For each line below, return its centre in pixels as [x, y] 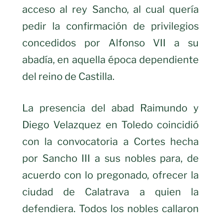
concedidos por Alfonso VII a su [110, 43]
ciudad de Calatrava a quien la [110, 192]
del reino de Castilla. [68, 77]
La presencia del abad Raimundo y [110, 108]
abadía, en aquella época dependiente [110, 60]
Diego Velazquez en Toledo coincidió [110, 125]
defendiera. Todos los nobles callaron [110, 209]
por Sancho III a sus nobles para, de [110, 159]
